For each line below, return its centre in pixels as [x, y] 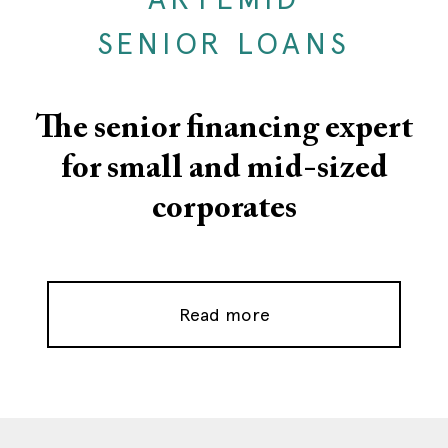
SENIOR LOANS [224, 43]
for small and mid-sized [224, 169]
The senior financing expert [224, 129]
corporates [224, 209]
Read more [224, 314]
